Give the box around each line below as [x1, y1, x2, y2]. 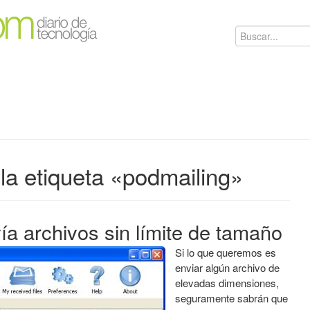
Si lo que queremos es [175, 245, 276, 259]
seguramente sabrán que [175, 291, 288, 305]
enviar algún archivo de [175, 260, 280, 275]
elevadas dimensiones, [175, 275, 279, 290]
